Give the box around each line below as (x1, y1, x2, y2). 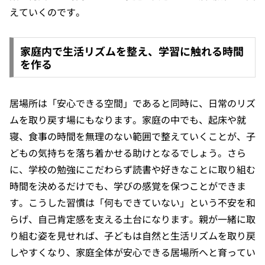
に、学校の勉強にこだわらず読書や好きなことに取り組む (9, 161, 256, 176)
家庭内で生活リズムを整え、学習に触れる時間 (20, 43, 244, 59)
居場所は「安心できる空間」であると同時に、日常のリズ (9, 95, 256, 110)
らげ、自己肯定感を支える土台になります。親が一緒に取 (9, 211, 256, 226)
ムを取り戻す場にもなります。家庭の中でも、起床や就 (9, 112, 246, 127)
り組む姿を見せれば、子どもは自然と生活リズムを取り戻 (9, 228, 256, 243)
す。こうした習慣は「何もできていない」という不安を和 (9, 195, 256, 209)
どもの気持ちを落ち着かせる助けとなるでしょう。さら (9, 145, 246, 160)
